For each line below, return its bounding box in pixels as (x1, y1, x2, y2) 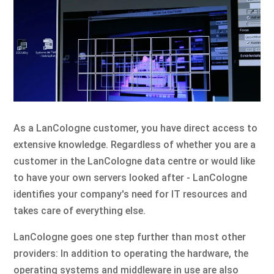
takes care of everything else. (13, 204, 146, 217)
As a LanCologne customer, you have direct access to (13, 122, 258, 134)
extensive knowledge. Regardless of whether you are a (13, 138, 256, 150)
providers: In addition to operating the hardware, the (13, 247, 249, 259)
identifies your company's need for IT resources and (13, 188, 248, 200)
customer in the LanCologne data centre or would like (13, 155, 256, 167)
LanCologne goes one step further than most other (13, 231, 246, 243)
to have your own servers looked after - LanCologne (13, 171, 248, 183)
